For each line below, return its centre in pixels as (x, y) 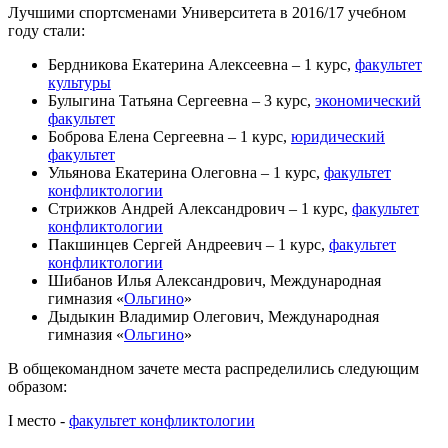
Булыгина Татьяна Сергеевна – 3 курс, (181, 100)
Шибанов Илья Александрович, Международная (214, 280)
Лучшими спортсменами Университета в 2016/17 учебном (207, 12)
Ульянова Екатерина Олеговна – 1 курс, (186, 172)
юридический (338, 136)
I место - (38, 420)
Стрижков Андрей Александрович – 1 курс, (200, 208)
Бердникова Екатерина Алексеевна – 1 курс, (201, 64)
